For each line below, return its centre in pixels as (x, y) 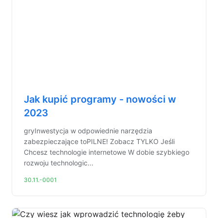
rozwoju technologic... (59, 163)
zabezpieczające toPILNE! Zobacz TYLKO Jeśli (99, 141)
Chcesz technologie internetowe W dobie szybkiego (107, 152)
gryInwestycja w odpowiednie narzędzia (88, 131)
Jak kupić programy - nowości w (100, 99)
